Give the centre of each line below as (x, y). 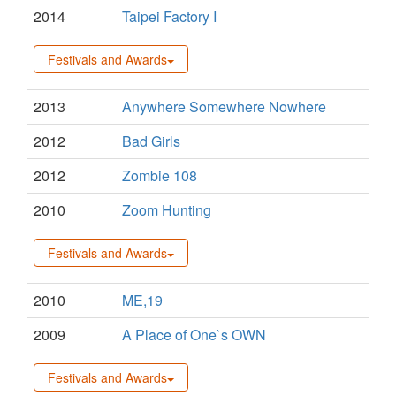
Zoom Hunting (167, 210)
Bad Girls (151, 141)
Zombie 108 (160, 176)
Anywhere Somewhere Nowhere (224, 107)
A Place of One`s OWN (194, 335)
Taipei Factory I (169, 17)
